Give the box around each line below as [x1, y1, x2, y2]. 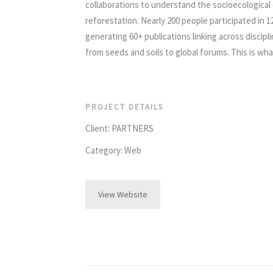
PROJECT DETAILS [85, 102, 163, 112]
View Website [98, 189, 147, 200]
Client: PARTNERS [85, 122, 154, 134]
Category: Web [85, 144, 141, 156]
